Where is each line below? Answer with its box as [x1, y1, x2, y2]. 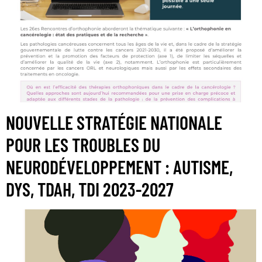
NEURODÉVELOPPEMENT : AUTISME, [6, 156, 233, 178]
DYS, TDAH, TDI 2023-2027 [6, 178, 174, 201]
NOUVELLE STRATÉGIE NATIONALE [6, 111, 222, 134]
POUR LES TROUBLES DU [6, 133, 160, 156]
